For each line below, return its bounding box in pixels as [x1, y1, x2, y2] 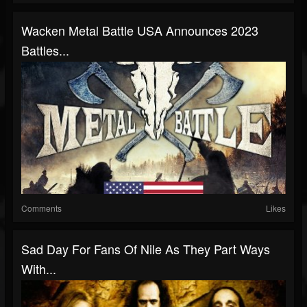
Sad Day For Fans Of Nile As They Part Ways [21, 240, 270, 258]
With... [21, 260, 56, 278]
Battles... [21, 41, 69, 60]
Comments [21, 202, 62, 214]
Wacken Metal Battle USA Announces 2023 [21, 21, 258, 40]
